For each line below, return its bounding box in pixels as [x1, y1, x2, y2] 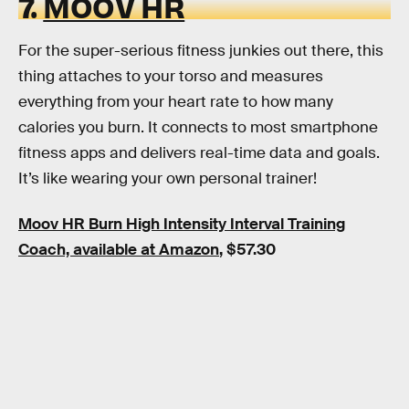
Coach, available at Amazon [18, 240, 219, 260]
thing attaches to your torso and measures [18, 67, 323, 87]
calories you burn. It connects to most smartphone [18, 118, 378, 138]
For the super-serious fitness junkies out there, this [18, 41, 383, 61]
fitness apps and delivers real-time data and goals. [18, 143, 380, 163]
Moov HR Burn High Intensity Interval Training [18, 215, 345, 235]
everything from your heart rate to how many [18, 92, 333, 112]
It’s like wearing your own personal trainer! [18, 169, 317, 189]
